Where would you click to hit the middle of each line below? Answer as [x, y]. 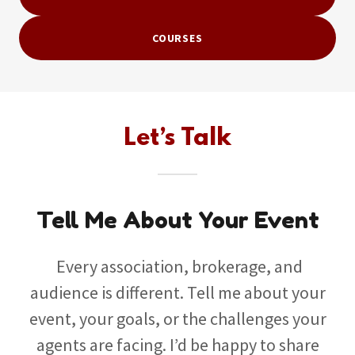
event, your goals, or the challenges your [177, 319]
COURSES [177, 38]
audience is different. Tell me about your [177, 292]
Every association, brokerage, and [177, 266]
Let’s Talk [177, 139]
